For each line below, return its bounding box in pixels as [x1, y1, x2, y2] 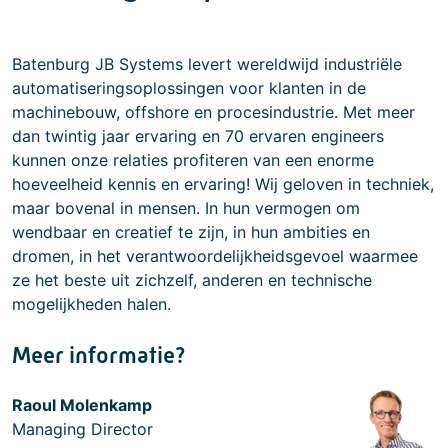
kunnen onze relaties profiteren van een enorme [12, 150, 374, 170]
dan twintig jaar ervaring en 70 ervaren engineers [12, 126, 384, 146]
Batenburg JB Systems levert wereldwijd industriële [12, 54, 402, 74]
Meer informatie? [12, 341, 186, 369]
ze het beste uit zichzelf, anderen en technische [12, 270, 372, 290]
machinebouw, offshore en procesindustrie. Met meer [12, 102, 415, 122]
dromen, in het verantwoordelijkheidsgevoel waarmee [12, 246, 418, 266]
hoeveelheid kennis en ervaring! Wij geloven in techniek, [12, 174, 434, 194]
